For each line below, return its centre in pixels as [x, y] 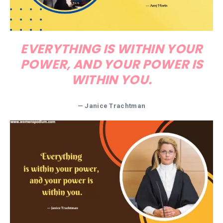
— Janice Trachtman [111, 106]
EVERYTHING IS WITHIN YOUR [111, 49]
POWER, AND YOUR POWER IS [111, 64]
